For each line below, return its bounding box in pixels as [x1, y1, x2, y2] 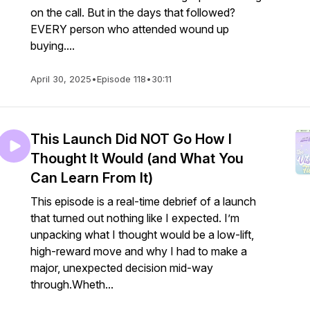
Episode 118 [97, 73, 146, 84]
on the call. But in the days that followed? [30, 6, 235, 19]
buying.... [30, 39, 75, 53]
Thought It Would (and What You [30, 150, 244, 167]
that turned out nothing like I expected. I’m [30, 211, 239, 225]
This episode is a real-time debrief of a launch [30, 194, 256, 208]
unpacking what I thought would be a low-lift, [30, 228, 254, 241]
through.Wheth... [30, 277, 113, 291]
